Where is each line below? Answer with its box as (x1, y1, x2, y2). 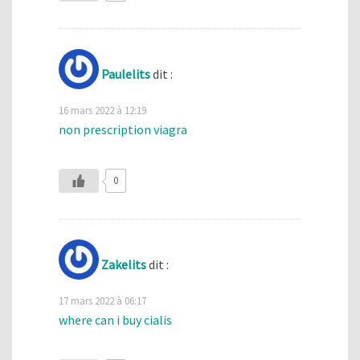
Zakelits (101, 256, 146, 273)
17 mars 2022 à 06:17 (59, 294, 146, 308)
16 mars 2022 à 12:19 (59, 103, 146, 117)
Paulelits (101, 65, 150, 82)
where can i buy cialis (59, 312, 172, 329)
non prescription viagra (59, 121, 187, 137)
